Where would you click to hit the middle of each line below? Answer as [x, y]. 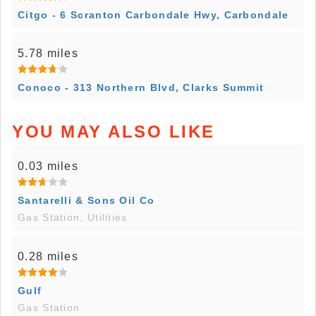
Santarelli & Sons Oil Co [86, 200]
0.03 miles [48, 166]
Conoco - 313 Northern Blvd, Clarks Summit [141, 87]
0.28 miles [48, 256]
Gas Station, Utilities [73, 217]
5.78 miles [48, 53]
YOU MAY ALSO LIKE [114, 131]
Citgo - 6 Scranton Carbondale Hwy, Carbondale [153, 14]
